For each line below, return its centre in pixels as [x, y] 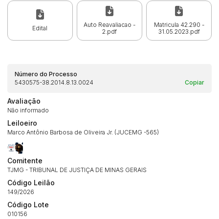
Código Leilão [31, 183]
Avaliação [24, 101]
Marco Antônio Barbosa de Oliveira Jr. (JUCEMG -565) [83, 132]
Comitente [25, 161]
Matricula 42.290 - [179, 24]
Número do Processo [46, 74]
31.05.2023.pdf [179, 31]
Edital [40, 28]
